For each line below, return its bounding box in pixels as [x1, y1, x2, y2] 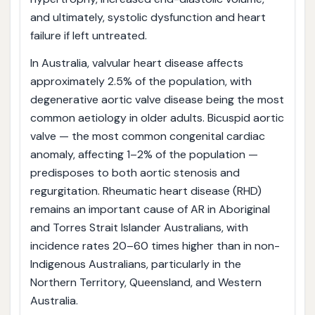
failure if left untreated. [30, 27, 147, 43]
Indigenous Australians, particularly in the [30, 257, 241, 272]
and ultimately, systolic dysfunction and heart [30, 9, 266, 25]
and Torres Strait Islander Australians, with [30, 220, 248, 236]
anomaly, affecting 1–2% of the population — [30, 147, 258, 162]
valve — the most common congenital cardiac [30, 129, 265, 144]
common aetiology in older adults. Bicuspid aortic [30, 110, 284, 126]
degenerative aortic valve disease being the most [30, 92, 284, 108]
